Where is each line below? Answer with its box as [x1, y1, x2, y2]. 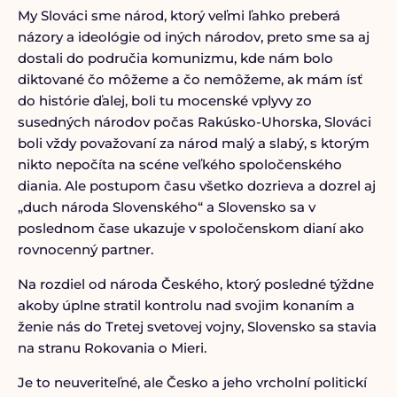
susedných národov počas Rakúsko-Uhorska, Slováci [17, 113, 371, 130]
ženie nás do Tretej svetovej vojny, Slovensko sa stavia [17, 318, 377, 335]
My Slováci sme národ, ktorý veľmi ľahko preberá [17, 7, 340, 24]
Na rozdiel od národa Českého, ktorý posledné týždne [17, 276, 374, 292]
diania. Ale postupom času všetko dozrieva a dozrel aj [17, 177, 376, 194]
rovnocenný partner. [17, 241, 153, 258]
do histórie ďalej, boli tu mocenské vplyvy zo [17, 92, 312, 109]
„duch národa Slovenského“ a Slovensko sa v [17, 198, 315, 215]
